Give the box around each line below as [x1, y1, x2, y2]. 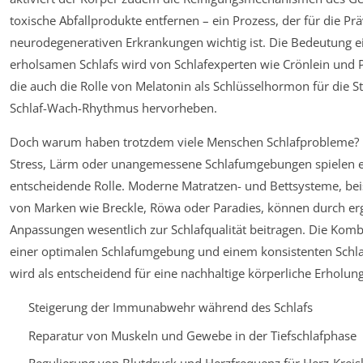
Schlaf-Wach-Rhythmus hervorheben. [10, 100, 217, 117]
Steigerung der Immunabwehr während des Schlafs [28, 299, 313, 316]
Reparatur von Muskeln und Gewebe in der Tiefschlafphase [28, 327, 357, 344]
